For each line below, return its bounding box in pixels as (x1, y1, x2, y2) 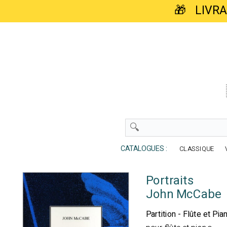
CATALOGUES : (113, 143, 169, 155)
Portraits (146, 172, 194, 190)
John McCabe (146, 185, 221, 204)
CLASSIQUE (179, 144, 215, 154)
